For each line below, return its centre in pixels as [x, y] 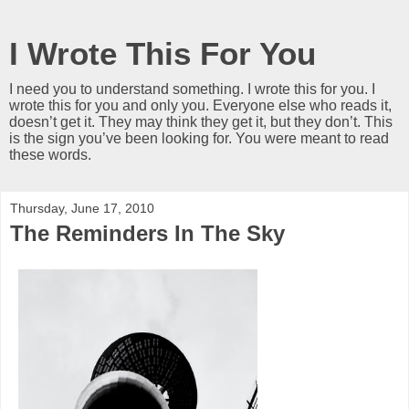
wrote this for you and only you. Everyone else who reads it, [200, 105]
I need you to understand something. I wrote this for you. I [192, 89]
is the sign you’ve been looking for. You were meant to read [199, 138]
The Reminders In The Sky [147, 233]
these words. [50, 155]
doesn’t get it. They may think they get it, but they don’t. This [201, 122]
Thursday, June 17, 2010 [82, 208]
